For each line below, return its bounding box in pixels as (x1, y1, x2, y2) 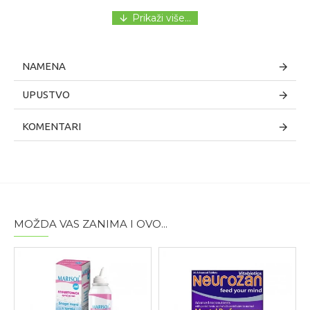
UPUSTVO (22, 89, 70, 101)
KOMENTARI (22, 120, 81, 133)
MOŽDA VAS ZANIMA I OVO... (14, 217, 167, 231)
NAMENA (22, 60, 66, 73)
